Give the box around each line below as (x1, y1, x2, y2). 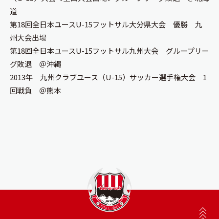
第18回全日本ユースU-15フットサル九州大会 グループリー (10, 45, 209, 56)
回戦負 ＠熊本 (10, 85, 61, 95)
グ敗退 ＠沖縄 (10, 59, 61, 69)
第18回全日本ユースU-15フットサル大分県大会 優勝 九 (10, 19, 202, 29)
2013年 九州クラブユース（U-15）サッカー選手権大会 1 (10, 72, 207, 82)
